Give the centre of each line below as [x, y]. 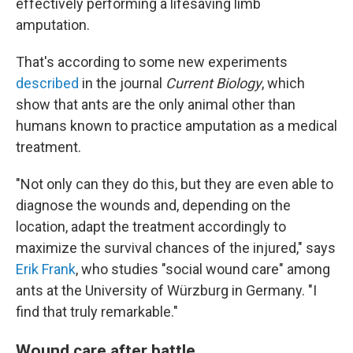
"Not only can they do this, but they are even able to [175, 184]
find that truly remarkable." [97, 312]
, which [283, 83]
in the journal [122, 83]
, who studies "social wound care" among [203, 269]
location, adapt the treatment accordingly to [151, 227]
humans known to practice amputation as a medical [176, 126]
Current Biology [214, 83]
